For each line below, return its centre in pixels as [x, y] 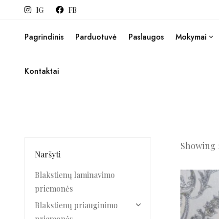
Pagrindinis [44, 37]
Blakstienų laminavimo [75, 175]
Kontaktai [42, 71]
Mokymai [191, 37]
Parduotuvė [96, 37]
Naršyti [48, 154]
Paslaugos [146, 37]
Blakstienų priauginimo [76, 205]
